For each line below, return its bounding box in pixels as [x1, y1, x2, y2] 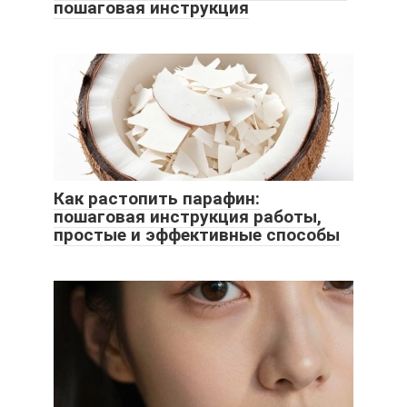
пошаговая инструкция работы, [54, 206, 322, 228]
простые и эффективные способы [54, 224, 340, 246]
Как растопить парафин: [54, 188, 260, 210]
